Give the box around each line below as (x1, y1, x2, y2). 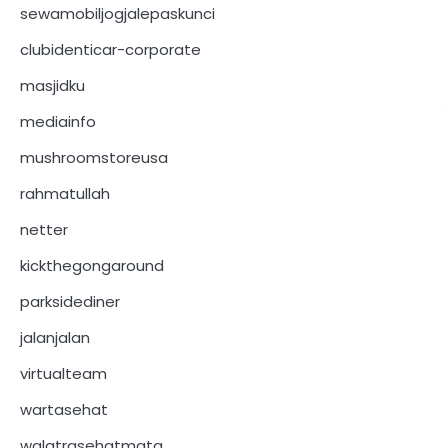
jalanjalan (20, 326, 90, 348)
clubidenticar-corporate (20, 38, 201, 60)
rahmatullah (20, 182, 110, 204)
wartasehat (20, 398, 108, 420)
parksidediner (20, 290, 120, 312)
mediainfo (20, 110, 96, 132)
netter (20, 218, 68, 240)
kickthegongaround (20, 254, 164, 276)
